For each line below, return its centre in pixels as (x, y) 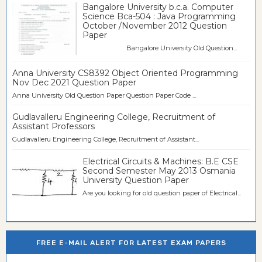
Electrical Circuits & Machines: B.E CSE (161, 161)
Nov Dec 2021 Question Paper (74, 82)
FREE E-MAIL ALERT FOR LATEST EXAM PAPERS (131, 242)
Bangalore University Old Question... (160, 48)
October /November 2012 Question (155, 26)
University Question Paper (136, 180)
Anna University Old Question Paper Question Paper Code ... (104, 95)
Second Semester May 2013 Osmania (159, 170)
